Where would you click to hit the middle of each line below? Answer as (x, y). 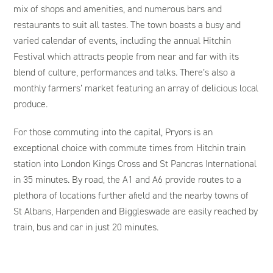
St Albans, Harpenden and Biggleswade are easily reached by (136, 211)
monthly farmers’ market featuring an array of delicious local (136, 88)
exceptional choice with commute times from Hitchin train (130, 147)
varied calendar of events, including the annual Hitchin (122, 40)
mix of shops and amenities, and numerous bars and (118, 9)
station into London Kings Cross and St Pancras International (135, 163)
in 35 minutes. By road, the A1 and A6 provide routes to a (128, 179)
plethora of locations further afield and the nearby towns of (131, 195)
